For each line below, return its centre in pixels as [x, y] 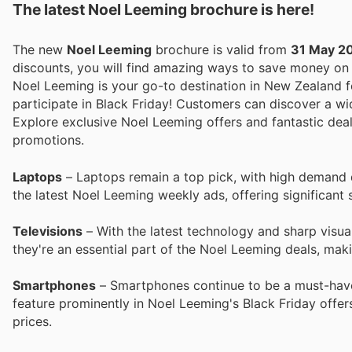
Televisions [48, 231]
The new [40, 50]
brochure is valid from [221, 50]
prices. [32, 321]
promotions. [48, 140]
